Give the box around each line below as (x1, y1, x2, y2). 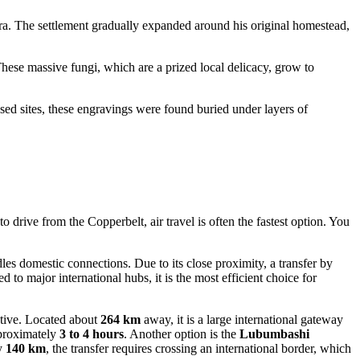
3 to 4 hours (59, 326, 124, 341)
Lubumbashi (239, 326, 309, 341)
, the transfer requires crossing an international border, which (46, 341, 351, 355)
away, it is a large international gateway (141, 312, 343, 326)
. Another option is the (124, 326, 239, 341)
